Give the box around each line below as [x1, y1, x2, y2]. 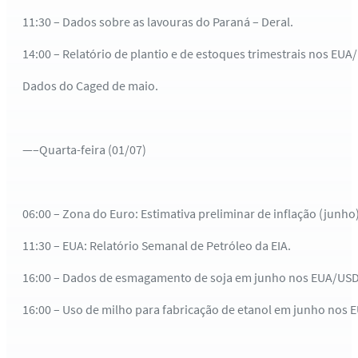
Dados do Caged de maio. [22, 77, 158, 93]
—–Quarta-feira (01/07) [22, 141, 146, 157]
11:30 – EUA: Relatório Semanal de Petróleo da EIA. [22, 237, 291, 253]
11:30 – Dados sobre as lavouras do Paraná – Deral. [22, 13, 293, 30]
